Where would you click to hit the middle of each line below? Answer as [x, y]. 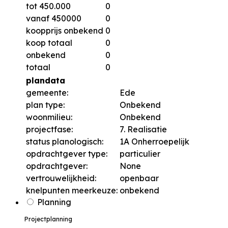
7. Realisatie [143, 130]
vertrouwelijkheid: [61, 178]
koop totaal [49, 43]
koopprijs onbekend [65, 31]
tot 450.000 [48, 6]
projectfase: [49, 130]
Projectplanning [48, 219]
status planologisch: [65, 142]
